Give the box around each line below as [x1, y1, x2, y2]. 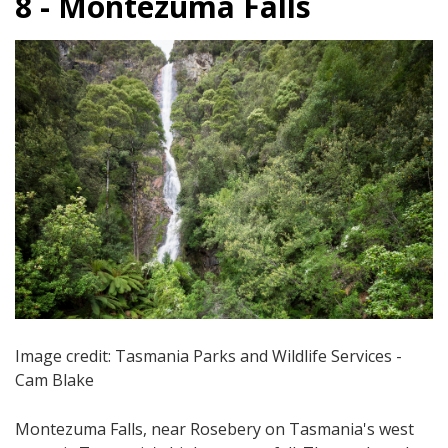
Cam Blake [15, 368, 94, 391]
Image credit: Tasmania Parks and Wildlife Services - [15, 344, 402, 367]
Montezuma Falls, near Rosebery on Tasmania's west [15, 417, 414, 440]
